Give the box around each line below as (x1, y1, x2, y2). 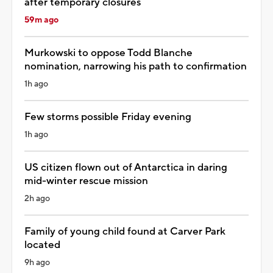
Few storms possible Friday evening (24, 110, 191, 124)
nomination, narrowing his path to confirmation (24, 59, 247, 73)
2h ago (24, 193, 50, 204)
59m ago (24, 14, 58, 26)
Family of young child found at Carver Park (24, 224, 225, 238)
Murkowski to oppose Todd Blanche (24, 46, 193, 60)
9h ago (24, 257, 50, 268)
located (24, 238, 60, 252)
